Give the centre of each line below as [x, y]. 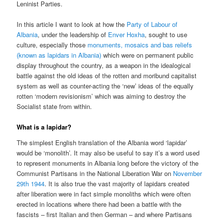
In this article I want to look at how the [72, 24]
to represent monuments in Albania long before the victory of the [108, 163]
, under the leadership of [73, 35]
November [188, 173]
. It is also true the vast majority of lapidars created [117, 183]
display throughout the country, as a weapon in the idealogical [104, 66]
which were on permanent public [148, 55]
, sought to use [166, 35]
